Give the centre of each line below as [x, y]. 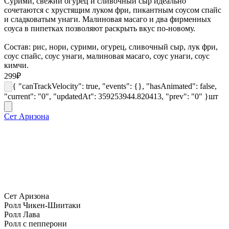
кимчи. [16, 65]
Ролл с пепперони [36, 223]
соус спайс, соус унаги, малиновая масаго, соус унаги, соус [107, 56]
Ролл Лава [22, 214]
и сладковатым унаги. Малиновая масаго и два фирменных [108, 19]
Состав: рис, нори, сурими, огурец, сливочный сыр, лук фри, [111, 47]
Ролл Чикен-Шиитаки [42, 205]
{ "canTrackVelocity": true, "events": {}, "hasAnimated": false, [114, 86]
